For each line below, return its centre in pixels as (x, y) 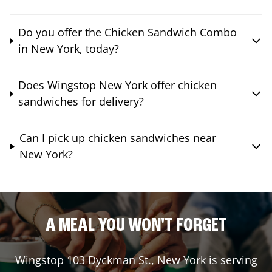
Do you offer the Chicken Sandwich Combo (127, 32)
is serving (231, 260)
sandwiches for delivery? (81, 102)
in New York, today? (68, 49)
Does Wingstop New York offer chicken (117, 85)
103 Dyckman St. (109, 260)
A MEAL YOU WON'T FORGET (136, 226)
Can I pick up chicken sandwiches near (117, 138)
